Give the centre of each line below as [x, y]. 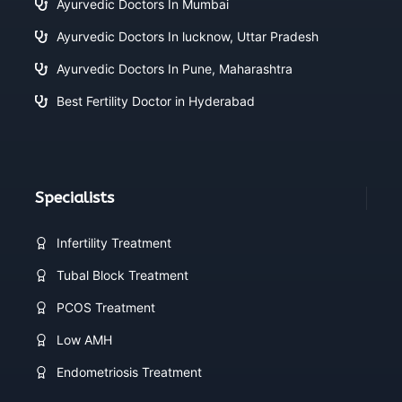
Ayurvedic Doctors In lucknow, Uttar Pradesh [188, 36]
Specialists [74, 198]
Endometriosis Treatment [129, 372]
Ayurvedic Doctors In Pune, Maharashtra [175, 69]
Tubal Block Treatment [122, 275]
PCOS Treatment [106, 307]
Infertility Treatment [114, 243]
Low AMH [84, 340]
